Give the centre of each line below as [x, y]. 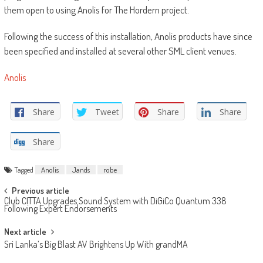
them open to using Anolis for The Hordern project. [96, 10]
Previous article [40, 191]
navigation [32, 213]
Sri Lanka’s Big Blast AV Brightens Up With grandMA [96, 245]
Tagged [24, 170]
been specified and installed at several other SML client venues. [120, 51]
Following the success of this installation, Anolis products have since [128, 36]
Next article [25, 232]
